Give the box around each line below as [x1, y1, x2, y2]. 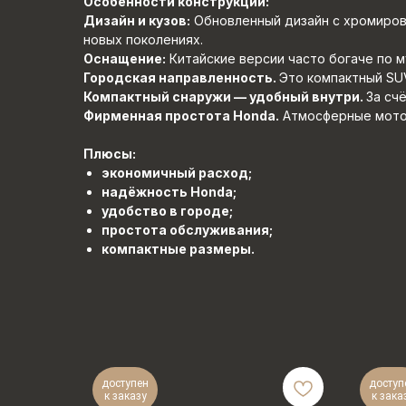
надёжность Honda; [101, 184, 237, 199]
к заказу [103, 390, 147, 402]
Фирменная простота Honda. [83, 108, 279, 123]
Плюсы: [83, 146, 136, 161]
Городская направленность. [83, 70, 279, 85]
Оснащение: [83, 51, 166, 66]
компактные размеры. [101, 241, 255, 256]
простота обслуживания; [101, 222, 273, 237]
